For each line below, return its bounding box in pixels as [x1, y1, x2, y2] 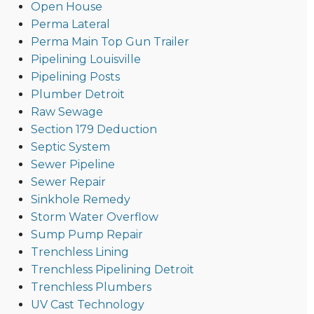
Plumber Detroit [30, 88, 125, 102]
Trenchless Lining [30, 245, 129, 259]
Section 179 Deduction [30, 123, 157, 137]
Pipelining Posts [30, 70, 120, 84]
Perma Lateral [30, 18, 110, 32]
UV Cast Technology [30, 298, 144, 312]
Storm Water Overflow [30, 210, 158, 224]
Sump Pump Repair [30, 228, 143, 242]
